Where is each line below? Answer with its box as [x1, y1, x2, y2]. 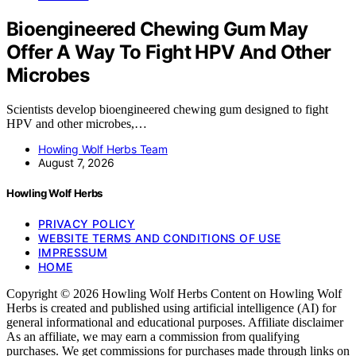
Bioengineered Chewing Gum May [6, 17, 308, 41]
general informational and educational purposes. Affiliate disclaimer [6, 315, 343, 330]
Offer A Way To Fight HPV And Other [6, 40, 331, 64]
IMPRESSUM [38, 246, 108, 260]
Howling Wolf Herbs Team [38, 141, 168, 156]
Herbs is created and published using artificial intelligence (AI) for [6, 301, 336, 315]
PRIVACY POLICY [38, 217, 135, 231]
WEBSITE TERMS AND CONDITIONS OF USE [38, 231, 281, 246]
